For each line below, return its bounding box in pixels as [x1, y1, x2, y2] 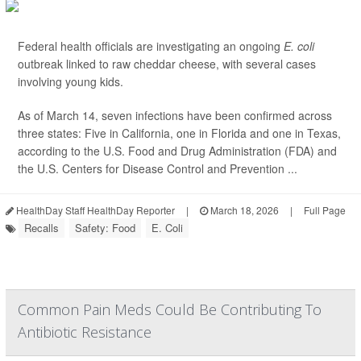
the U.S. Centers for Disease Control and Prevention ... [18, 160, 297, 176]
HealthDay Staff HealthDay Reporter [14, 203, 175, 217]
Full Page [304, 203, 346, 217]
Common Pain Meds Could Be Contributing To [18, 300, 322, 319]
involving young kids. [18, 73, 123, 89]
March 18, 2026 [208, 203, 279, 217]
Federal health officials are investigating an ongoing [18, 38, 284, 54]
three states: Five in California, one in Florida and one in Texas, [18, 125, 341, 141]
